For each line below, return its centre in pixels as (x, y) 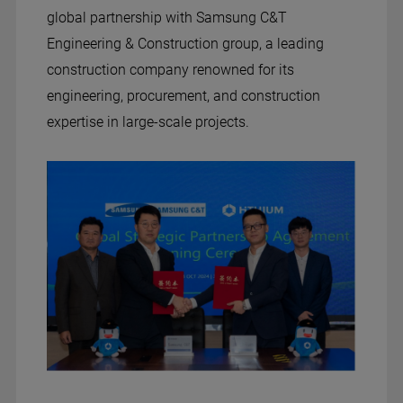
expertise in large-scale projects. (148, 122)
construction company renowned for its (170, 70)
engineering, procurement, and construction (183, 96)
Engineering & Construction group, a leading (185, 44)
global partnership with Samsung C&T (166, 18)
